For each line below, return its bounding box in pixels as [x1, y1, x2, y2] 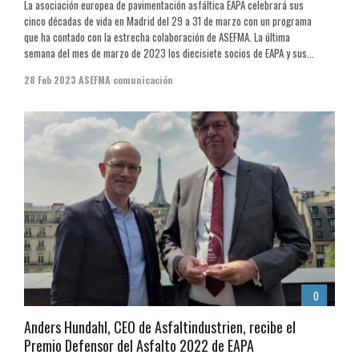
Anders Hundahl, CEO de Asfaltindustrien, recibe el [24, 316, 296, 337]
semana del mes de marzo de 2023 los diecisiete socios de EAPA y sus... [24, 45, 314, 62]
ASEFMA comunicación [79, 73, 173, 87]
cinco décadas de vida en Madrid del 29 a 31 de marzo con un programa [24, 13, 312, 30]
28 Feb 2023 [24, 73, 76, 87]
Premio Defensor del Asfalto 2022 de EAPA [24, 334, 254, 356]
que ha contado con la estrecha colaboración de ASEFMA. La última [24, 29, 290, 46]
